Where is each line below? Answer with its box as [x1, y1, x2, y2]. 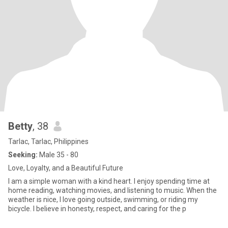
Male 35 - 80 [38, 151, 78, 159]
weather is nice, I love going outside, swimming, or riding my [8, 195, 198, 204]
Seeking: [8, 151, 38, 159]
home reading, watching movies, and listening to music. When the [8, 186, 217, 194]
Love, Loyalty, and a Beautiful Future [8, 164, 123, 172]
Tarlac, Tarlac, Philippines [8, 137, 89, 146]
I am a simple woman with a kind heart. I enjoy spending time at [8, 177, 210, 185]
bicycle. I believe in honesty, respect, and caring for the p [8, 205, 186, 213]
